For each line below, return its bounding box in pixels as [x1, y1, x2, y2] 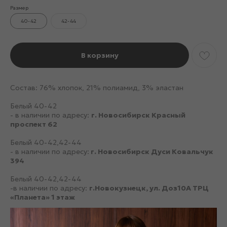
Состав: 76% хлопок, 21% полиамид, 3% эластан [10, 83, 183, 92]
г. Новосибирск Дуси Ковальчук [89, 147, 213, 156]
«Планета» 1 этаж [10, 193, 75, 202]
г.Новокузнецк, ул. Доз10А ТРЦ [89, 183, 209, 193]
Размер [10, 5, 28, 11]
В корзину [81, 50, 119, 60]
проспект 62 [10, 120, 57, 129]
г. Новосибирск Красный [91, 110, 185, 120]
